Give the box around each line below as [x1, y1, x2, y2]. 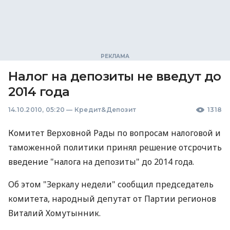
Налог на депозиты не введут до [8, 69, 221, 84]
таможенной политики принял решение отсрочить [8, 142, 222, 153]
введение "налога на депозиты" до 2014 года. [8, 156, 194, 167]
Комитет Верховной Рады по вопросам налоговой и [8, 127, 221, 139]
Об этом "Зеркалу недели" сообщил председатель [8, 179, 214, 190]
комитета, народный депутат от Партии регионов [8, 193, 216, 204]
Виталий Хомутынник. [8, 207, 101, 219]
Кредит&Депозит [74, 106, 137, 113]
